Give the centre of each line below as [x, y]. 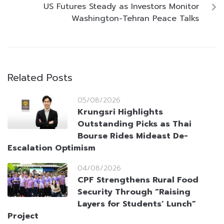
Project [23, 216]
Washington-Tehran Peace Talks [135, 19]
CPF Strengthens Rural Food [138, 180]
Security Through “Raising [134, 192]
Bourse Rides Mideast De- [133, 136]
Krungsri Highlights [120, 112]
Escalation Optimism [51, 148]
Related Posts [40, 78]
